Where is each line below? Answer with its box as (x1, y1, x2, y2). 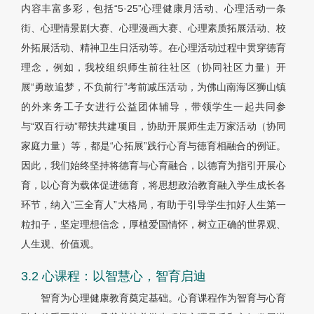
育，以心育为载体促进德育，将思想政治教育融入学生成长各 (21, 179, 286, 191)
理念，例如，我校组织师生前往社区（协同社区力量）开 (21, 62, 286, 74)
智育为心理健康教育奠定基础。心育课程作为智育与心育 (41, 292, 286, 304)
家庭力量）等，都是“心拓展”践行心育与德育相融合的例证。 (21, 140, 286, 152)
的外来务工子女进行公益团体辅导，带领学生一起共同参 (21, 101, 286, 113)
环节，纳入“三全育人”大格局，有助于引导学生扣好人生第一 (21, 199, 286, 211)
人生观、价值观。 (21, 238, 100, 250)
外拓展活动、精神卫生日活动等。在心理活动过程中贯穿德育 (21, 42, 286, 54)
